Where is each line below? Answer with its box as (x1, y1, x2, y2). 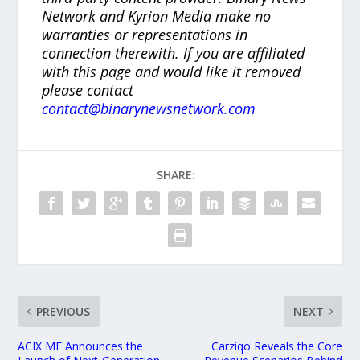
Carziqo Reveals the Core (211, 337, 342, 354)
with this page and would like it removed (42, 61, 301, 81)
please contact (42, 80, 134, 100)
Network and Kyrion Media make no (42, 6, 272, 26)
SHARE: (157, 166, 195, 182)
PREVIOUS (36, 303, 91, 319)
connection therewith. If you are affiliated (42, 43, 305, 63)
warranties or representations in (42, 24, 248, 44)
